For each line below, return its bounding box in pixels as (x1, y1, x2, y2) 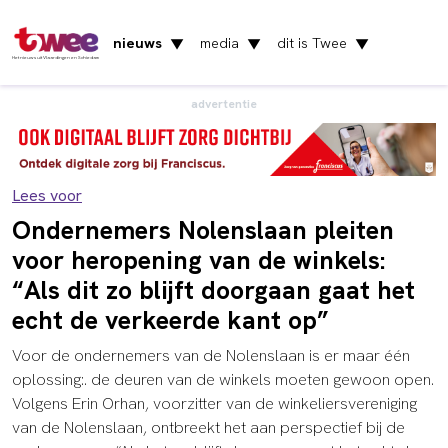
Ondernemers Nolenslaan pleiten (12, 213, 394, 247)
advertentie (191, 95, 257, 112)
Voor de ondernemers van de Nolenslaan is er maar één (12, 344, 410, 366)
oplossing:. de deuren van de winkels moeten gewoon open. (12, 368, 434, 390)
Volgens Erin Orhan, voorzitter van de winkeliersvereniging (12, 392, 417, 414)
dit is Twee (277, 33, 348, 52)
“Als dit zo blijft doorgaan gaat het (12, 273, 415, 307)
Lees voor (12, 184, 82, 206)
